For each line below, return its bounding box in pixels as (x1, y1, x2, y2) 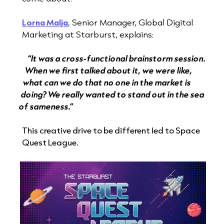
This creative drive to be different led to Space (21, 124, 200, 136)
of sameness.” (17, 100, 74, 112)
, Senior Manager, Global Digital (67, 16, 193, 28)
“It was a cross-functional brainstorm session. (26, 52, 206, 64)
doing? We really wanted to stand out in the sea (19, 88, 205, 100)
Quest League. (21, 136, 78, 148)
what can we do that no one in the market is (22, 76, 192, 88)
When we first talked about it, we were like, (24, 64, 194, 76)
